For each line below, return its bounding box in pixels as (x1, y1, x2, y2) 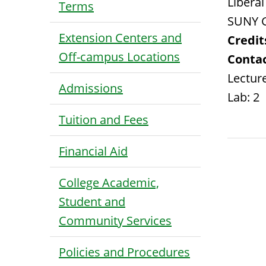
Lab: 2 (227, 89, 259, 105)
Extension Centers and (59, 30, 182, 46)
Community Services (59, 213, 172, 229)
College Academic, (59, 175, 159, 191)
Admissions (59, 80, 123, 96)
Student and (59, 194, 125, 210)
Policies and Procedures (59, 244, 190, 260)
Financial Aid (59, 143, 128, 159)
